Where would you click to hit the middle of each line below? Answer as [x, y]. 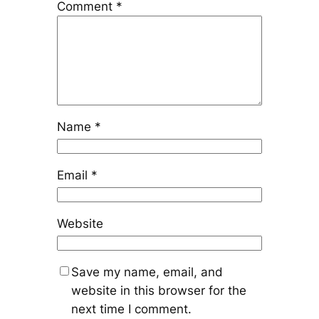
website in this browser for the [158, 291]
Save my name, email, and [147, 272]
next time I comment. [131, 309]
